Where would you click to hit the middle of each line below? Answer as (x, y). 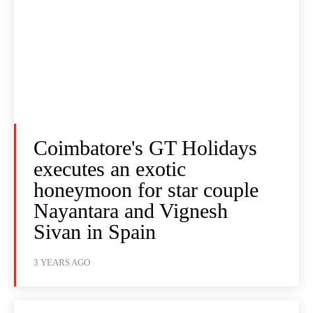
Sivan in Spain (95, 232)
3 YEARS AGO (62, 263)
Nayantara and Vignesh (131, 211)
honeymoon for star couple (146, 190)
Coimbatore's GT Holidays (145, 148)
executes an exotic (110, 169)
